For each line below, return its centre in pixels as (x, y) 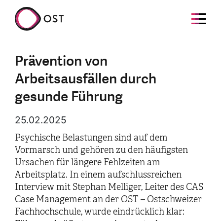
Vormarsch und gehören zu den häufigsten (101, 150)
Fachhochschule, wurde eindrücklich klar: (100, 212)
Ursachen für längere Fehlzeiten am (88, 162)
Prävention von (61, 61)
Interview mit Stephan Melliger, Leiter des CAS (109, 187)
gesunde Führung (69, 97)
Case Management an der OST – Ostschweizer (108, 199)
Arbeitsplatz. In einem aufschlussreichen (98, 175)
